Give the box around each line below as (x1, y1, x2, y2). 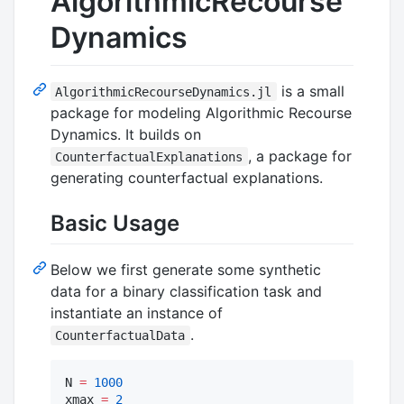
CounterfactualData (55, 327, 186, 343)
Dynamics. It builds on (50, 124, 201, 143)
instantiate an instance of (50, 303, 223, 322)
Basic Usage (50, 209, 179, 236)
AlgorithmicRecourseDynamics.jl (55, 84, 272, 99)
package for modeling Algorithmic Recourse (50, 103, 352, 122)
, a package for (247, 146, 352, 165)
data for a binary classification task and (50, 281, 322, 300)
